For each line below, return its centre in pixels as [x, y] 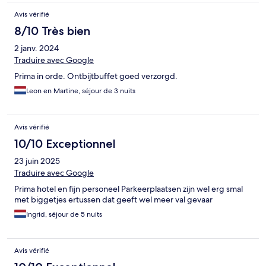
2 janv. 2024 [37, 48]
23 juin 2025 [37, 161]
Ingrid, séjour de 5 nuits [64, 214]
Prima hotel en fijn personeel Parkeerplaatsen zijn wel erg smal [129, 189]
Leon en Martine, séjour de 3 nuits [81, 91]
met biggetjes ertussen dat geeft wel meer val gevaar [113, 199]
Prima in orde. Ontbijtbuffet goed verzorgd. [96, 76]
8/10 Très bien [52, 31]
